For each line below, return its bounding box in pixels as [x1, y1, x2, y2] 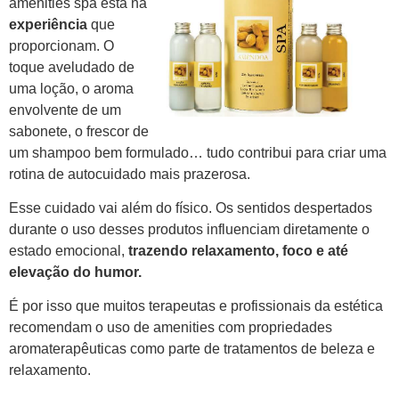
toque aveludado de [9, 59, 134, 75]
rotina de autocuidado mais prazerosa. [9, 166, 250, 182]
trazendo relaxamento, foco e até [128, 242, 348, 258]
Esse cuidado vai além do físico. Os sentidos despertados [9, 199, 372, 216]
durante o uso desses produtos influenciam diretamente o [9, 221, 370, 237]
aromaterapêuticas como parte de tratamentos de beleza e [9, 341, 375, 357]
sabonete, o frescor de [9, 123, 149, 139]
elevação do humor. [9, 264, 142, 280]
